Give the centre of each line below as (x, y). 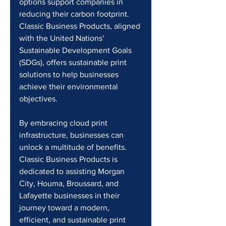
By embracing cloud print (64, 123)
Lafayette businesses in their (70, 195)
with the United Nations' (63, 38)
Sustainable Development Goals (76, 50)
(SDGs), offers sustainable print (74, 62)
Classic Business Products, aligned (81, 26)
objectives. (38, 99)
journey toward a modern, (65, 208)
